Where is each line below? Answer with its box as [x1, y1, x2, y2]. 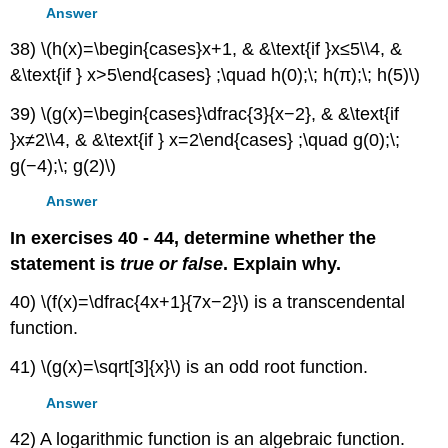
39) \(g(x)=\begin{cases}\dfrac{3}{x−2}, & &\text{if [10, 103, 400, 124]
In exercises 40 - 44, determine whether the [10, 227, 377, 248]
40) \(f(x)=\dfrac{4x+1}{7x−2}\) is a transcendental [10, 292, 406, 313]
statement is [10, 253, 121, 274]
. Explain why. [223, 253, 342, 274]
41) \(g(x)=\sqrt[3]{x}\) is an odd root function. [10, 357, 369, 378]
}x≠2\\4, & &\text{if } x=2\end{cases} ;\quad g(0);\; [10, 129, 401, 150]
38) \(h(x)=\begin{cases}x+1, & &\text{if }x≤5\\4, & [10, 39, 403, 60]
